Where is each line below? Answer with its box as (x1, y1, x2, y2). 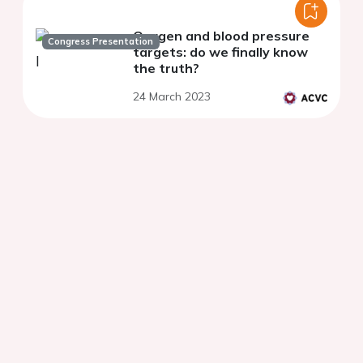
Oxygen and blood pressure (133, 28, 310, 45)
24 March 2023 (133, 89, 211, 105)
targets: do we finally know (133, 44, 308, 61)
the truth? (133, 60, 199, 77)
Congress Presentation (48, 36, 154, 48)
